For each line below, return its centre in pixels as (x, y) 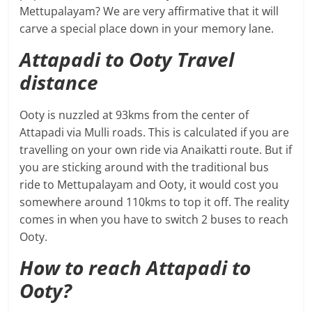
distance (62, 83)
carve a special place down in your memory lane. (147, 29)
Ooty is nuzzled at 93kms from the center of (134, 115)
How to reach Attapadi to (135, 268)
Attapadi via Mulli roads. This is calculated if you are (155, 133)
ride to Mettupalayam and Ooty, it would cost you (149, 185)
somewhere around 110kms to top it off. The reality (155, 202)
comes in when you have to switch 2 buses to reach (154, 220)
